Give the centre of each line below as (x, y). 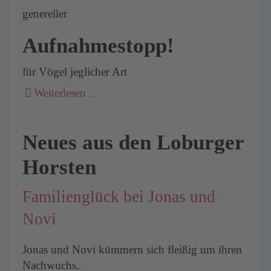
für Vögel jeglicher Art (75, 71)
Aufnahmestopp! (99, 45)
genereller (45, 13)
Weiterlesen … (67, 93)
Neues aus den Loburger (133, 142)
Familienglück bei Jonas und (119, 196)
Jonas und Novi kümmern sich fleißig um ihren (132, 249)
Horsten (60, 167)
